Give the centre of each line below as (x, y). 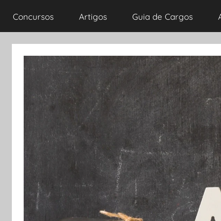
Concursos (33, 17)
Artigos (93, 17)
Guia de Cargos (162, 17)
